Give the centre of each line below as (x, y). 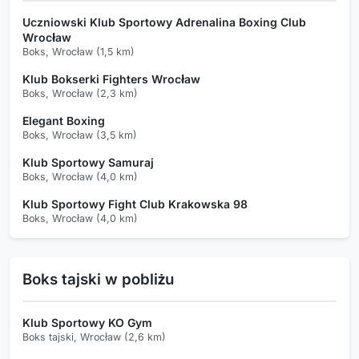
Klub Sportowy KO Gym (87, 322)
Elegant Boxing (64, 120)
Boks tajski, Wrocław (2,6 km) (94, 337)
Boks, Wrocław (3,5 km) (80, 135)
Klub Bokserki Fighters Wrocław (111, 79)
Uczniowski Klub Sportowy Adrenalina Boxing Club (164, 22)
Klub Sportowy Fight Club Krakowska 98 (135, 204)
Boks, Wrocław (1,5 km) (79, 51)
